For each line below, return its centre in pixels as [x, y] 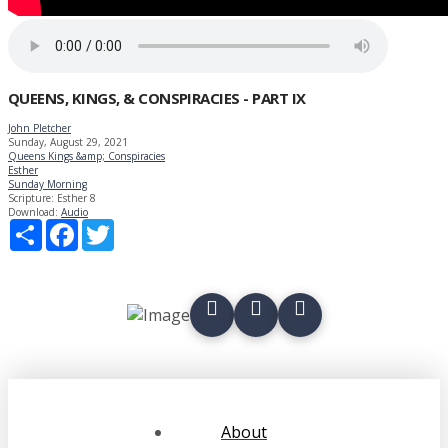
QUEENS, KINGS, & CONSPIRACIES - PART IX [157, 98]
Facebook [98, 226]
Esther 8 [76, 197]
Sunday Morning [47, 183]
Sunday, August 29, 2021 [68, 141]
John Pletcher [39, 127]
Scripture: [31, 197]
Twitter [130, 226]
